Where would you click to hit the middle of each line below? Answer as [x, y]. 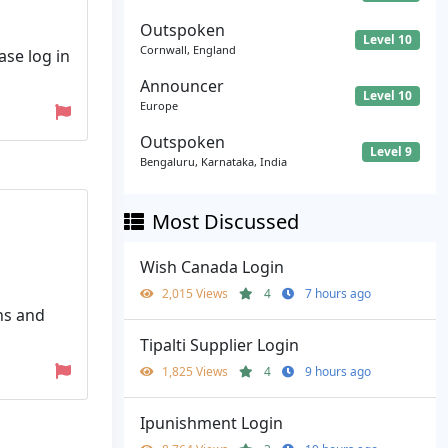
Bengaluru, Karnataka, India [213, 162]
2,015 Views [196, 294]
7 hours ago [338, 294]
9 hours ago [338, 372]
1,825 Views [196, 372]
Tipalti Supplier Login [219, 345]
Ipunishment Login [211, 423]
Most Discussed [225, 222]
